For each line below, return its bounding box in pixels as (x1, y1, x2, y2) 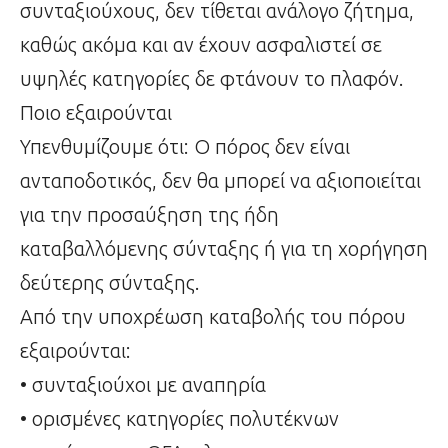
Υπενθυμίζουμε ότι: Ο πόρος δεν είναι (20, 135, 350, 159)
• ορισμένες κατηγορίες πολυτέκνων (20, 407, 339, 431)
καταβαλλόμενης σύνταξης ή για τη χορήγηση (20, 237, 428, 261)
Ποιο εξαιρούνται (20, 101, 172, 125)
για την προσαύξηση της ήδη (20, 203, 279, 227)
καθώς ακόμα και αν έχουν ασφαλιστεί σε (20, 33, 382, 57)
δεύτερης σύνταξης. (20, 271, 200, 295)
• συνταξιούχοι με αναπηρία (20, 373, 266, 397)
